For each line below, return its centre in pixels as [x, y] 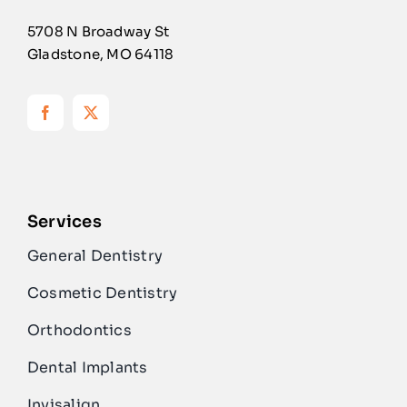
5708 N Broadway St [98, 31]
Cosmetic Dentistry [102, 293]
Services [64, 221]
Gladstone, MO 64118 [100, 54]
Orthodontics [79, 330]
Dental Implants [87, 367]
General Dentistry [95, 255]
